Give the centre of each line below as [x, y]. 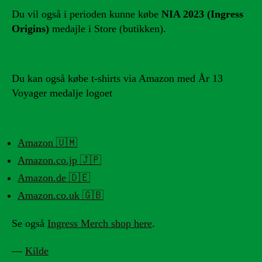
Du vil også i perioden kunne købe [87, 14]
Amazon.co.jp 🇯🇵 [59, 161]
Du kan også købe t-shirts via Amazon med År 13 [117, 79]
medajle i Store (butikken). [108, 29]
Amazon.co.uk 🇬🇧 [61, 196]
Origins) [30, 29]
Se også [30, 223]
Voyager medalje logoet [62, 93]
